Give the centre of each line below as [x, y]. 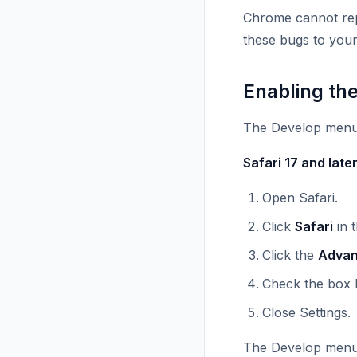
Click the [290, 255]
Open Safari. [300, 198]
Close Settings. [306, 313]
